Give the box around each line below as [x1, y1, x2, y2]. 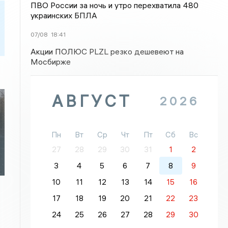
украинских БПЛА [31, 10, 98, 20]
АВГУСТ [52, 91, 132, 111]
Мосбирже [31, 56, 71, 67]
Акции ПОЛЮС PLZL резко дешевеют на [31, 46, 184, 56]
